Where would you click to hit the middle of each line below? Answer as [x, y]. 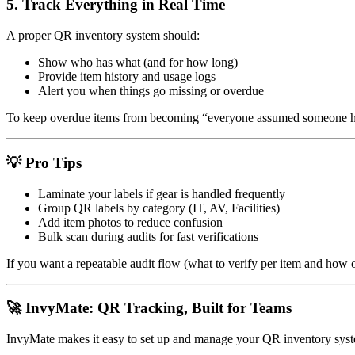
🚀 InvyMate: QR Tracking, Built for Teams [149, 308]
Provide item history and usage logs [127, 77]
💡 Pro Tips [44, 162]
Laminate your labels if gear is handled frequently [162, 193]
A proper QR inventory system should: [103, 36]
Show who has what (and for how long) [138, 63]
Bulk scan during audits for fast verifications [148, 236]
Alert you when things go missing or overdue [151, 91]
